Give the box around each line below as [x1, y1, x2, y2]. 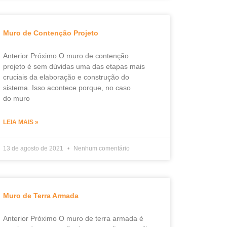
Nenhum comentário [71, 145, 130, 152]
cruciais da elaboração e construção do [3, 73, 129, 81]
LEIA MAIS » [3, 119, 39, 126]
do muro [3, 94, 30, 102]
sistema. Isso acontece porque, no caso [3, 84, 131, 92]
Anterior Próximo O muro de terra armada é [3, 214, 143, 222]
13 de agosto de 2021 [3, 145, 65, 152]
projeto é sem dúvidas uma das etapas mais [3, 62, 145, 70]
